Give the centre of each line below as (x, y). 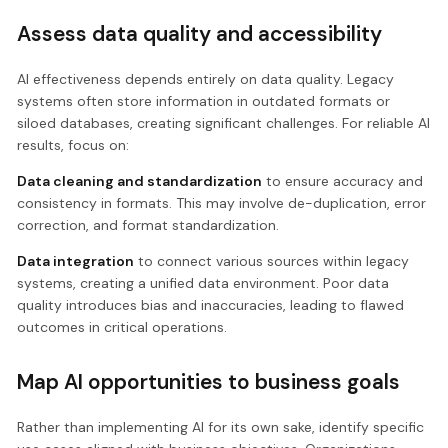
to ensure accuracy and (343, 181)
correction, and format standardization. (148, 225)
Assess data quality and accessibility (200, 34)
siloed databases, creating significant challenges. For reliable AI (224, 123)
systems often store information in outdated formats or (204, 101)
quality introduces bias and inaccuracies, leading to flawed (211, 305)
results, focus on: (73, 145)
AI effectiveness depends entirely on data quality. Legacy (206, 79)
